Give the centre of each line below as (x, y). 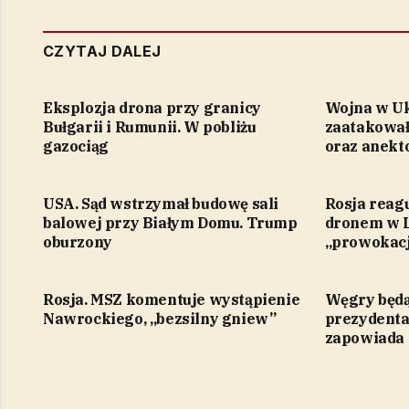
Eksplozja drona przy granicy (152, 108)
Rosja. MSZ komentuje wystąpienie (172, 300)
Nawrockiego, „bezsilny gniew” (160, 319)
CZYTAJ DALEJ (102, 52)
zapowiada (365, 338)
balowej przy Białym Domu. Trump (170, 223)
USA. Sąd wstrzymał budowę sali (161, 204)
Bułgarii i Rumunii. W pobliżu (150, 127)
